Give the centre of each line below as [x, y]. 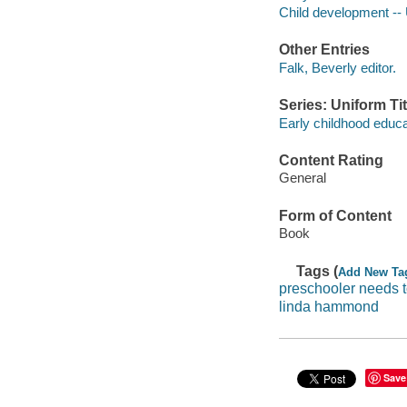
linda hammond [328, 306]
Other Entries [324, 50]
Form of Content [335, 215]
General [302, 178]
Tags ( [318, 271]
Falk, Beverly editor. [337, 67]
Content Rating [331, 160]
